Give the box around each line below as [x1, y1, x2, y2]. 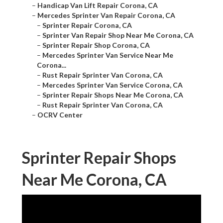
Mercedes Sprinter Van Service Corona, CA [42, 81, 183, 90]
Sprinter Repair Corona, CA [42, 21, 132, 30]
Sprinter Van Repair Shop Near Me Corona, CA [42, 31, 194, 40]
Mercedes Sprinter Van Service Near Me [42, 51, 173, 60]
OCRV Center [37, 111, 83, 119]
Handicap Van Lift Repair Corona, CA [37, 1, 158, 10]
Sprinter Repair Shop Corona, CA [42, 41, 150, 50]
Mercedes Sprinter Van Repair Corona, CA [37, 11, 175, 20]
